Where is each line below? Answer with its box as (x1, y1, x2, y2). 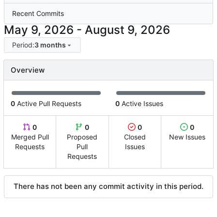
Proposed (67, 133, 98, 141)
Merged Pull (11, 133, 49, 141)
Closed (124, 133, 146, 141)
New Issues (169, 133, 205, 141)
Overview (11, 65, 45, 75)
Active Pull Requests (15, 99, 81, 108)
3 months (34, 41, 66, 49)
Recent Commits (12, 9, 64, 18)
